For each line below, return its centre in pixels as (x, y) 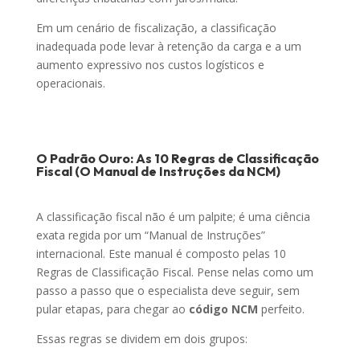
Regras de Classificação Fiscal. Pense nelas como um (174, 272)
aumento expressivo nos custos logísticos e (150, 65)
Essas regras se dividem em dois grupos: (141, 339)
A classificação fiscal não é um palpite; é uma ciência (173, 217)
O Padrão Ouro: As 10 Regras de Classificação (177, 159)
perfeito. (281, 309)
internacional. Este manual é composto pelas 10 (161, 254)
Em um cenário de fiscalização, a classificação (156, 28)
